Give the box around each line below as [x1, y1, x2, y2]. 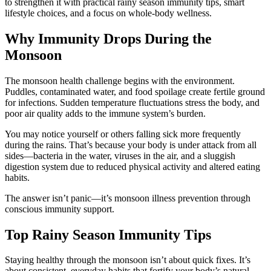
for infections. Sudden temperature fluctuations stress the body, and [5, 97, 260, 108]
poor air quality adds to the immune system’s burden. [5, 108, 206, 119]
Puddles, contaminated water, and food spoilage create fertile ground [5, 86, 265, 97]
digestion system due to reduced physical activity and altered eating [5, 161, 260, 172]
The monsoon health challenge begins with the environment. [5, 75, 235, 86]
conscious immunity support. [5, 203, 114, 214]
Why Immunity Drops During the [5, 30, 212, 47]
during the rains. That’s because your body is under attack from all [5, 139, 256, 150]
